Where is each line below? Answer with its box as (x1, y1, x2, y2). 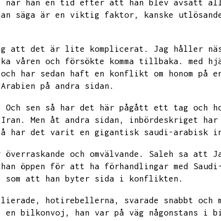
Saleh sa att (149, 149, 208, 159)
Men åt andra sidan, (31, 115, 124, 125)
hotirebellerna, (45, 195, 119, 205)
